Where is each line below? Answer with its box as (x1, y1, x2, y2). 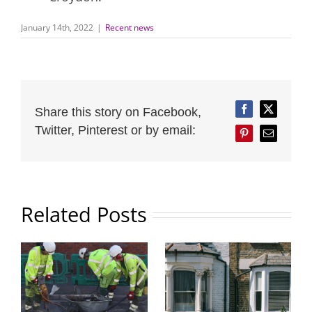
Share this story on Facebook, (35, 104, 201, 119)
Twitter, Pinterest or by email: (35, 123, 196, 137)
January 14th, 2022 (21, 22, 93, 34)
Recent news (105, 22, 154, 34)
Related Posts (21, 200, 147, 228)
